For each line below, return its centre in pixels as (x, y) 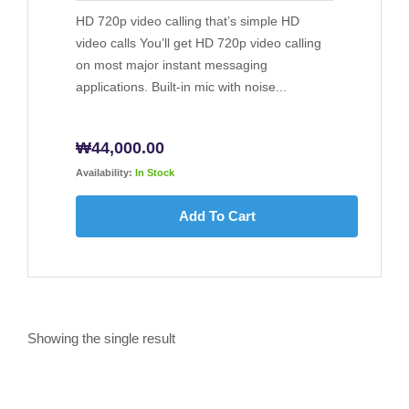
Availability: (104, 173)
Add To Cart (217, 216)
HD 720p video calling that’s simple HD (188, 21)
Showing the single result (101, 339)
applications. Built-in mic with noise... (181, 87)
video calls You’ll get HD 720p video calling (199, 43)
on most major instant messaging (172, 65)
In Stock (155, 173)
